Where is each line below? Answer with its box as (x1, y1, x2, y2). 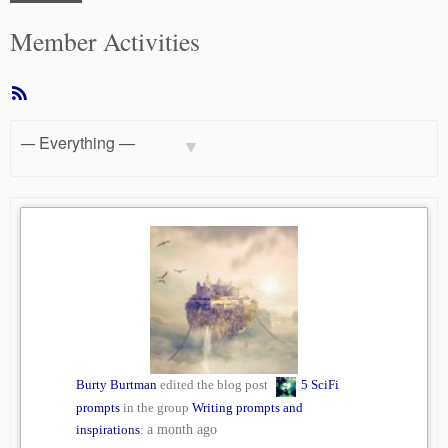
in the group (120, 400, 192, 416)
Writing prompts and (192, 400, 303, 416)
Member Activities (10, 23, 200, 58)
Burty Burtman (76, 377, 157, 393)
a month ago (147, 422, 217, 438)
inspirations (76, 422, 140, 438)
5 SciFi (301, 377, 339, 393)
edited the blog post (157, 377, 271, 393)
